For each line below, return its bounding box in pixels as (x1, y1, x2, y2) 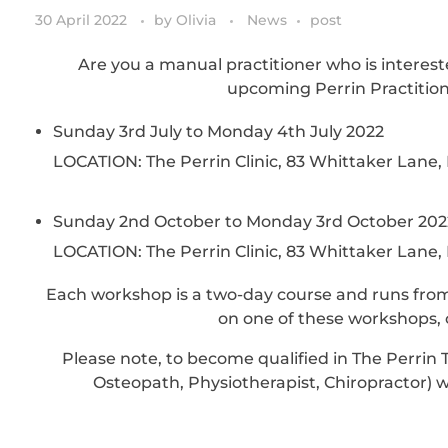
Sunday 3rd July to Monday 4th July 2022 (52, 122, 384, 142)
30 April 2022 (35, 11, 127, 30)
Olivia (176, 11, 220, 30)
